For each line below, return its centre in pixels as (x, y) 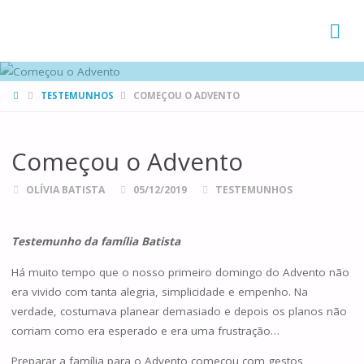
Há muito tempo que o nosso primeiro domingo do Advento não (180, 272)
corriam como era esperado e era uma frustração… (145, 330)
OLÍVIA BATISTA (66, 189)
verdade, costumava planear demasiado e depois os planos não (179, 311)
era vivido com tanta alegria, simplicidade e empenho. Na (159, 291)
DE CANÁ (39, 37)
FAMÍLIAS (41, 13)
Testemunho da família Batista (97, 242)
